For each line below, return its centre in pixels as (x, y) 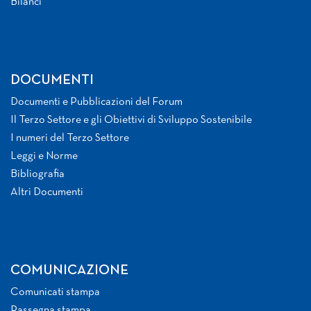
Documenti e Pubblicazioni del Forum (96, 102)
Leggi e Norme (44, 157)
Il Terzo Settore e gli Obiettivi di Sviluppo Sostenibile (131, 120)
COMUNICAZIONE (69, 271)
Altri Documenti (47, 193)
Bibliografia (37, 175)
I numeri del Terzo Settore (70, 138)
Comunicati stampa (55, 293)
